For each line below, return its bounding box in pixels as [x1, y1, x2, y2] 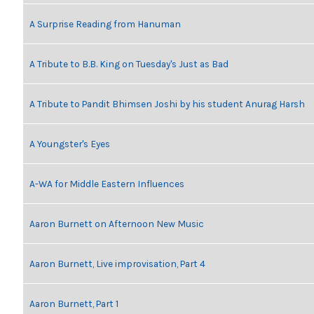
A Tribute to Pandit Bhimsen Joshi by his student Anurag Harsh [29, 98, 305, 109]
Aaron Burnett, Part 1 [29, 298, 118, 309]
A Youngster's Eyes [29, 138, 110, 149]
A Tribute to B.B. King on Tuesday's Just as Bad [29, 58, 228, 69]
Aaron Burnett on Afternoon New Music [29, 218, 204, 229]
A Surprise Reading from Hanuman [29, 18, 181, 29]
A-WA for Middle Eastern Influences [29, 178, 184, 189]
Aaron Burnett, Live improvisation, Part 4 [29, 258, 205, 269]
